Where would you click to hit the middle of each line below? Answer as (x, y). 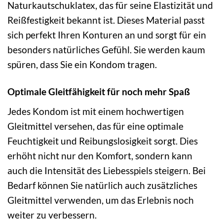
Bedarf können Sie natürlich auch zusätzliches (102, 185)
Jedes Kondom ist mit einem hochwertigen (96, 111)
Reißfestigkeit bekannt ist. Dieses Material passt (106, 20)
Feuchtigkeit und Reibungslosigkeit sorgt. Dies (103, 141)
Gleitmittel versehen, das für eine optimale (95, 126)
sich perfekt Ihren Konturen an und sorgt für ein (107, 35)
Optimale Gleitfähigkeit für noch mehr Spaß (99, 92)
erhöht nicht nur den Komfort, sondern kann (100, 155)
